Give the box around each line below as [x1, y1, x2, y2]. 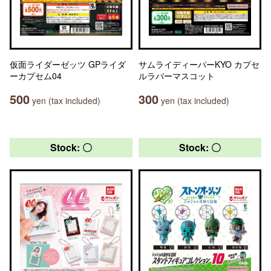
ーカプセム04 [10, 70, 62, 82]
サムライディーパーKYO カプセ [139, 58, 260, 70]
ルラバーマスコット [139, 70, 215, 82]
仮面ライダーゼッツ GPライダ [10, 58, 126, 70]
